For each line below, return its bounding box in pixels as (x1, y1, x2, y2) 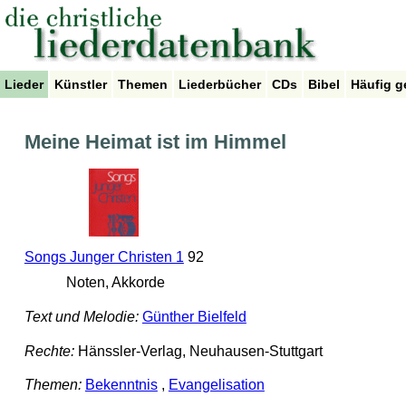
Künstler (54, 77, 107, 92)
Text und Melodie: (24, 309, 139, 325)
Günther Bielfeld (141, 309, 246, 325)
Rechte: (24, 343, 74, 359)
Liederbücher (179, 77, 261, 92)
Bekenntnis (84, 377, 158, 393)
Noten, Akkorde (63, 275, 166, 291)
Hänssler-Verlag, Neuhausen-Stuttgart (73, 343, 323, 359)
